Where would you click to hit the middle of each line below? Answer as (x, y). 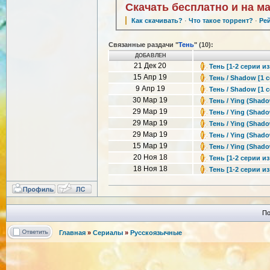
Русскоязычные (156, 233)
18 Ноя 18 (150, 169)
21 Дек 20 (150, 66)
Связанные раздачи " (143, 45)
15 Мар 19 (150, 146)
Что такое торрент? (221, 21)
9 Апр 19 (150, 89)
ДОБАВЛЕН (150, 56)
